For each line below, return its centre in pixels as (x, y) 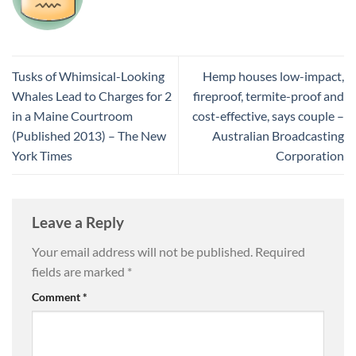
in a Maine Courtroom (72, 115)
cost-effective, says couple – (268, 115)
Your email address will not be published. (142, 252)
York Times (42, 155)
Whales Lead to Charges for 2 (92, 95)
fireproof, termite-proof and (269, 95)
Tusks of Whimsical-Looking (88, 75)
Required (280, 252)
